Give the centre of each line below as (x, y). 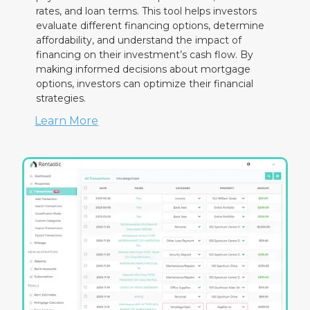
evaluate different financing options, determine (151, 26)
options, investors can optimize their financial (145, 84)
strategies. (61, 99)
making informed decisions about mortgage (144, 70)
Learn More (67, 121)
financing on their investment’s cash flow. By (145, 55)
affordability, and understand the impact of (139, 40)
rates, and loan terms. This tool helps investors (147, 11)
